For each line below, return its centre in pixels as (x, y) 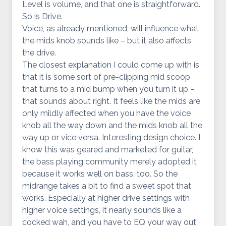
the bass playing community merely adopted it (109, 162)
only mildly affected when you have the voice (106, 113)
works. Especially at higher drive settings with (106, 198)
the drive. (39, 53)
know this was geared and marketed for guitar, (108, 150)
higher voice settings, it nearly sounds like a (102, 210)
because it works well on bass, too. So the (100, 174)
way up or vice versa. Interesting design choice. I (111, 137)
